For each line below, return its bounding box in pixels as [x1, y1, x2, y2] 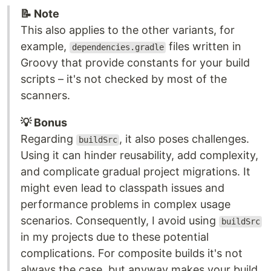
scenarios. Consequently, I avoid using [21, 214, 219, 227]
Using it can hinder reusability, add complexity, [21, 149, 258, 162]
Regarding [21, 132, 76, 146]
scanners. [21, 89, 70, 102]
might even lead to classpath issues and [21, 181, 224, 195]
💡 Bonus [21, 116, 67, 129]
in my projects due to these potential [21, 230, 209, 244]
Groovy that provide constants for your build [21, 56, 250, 70]
